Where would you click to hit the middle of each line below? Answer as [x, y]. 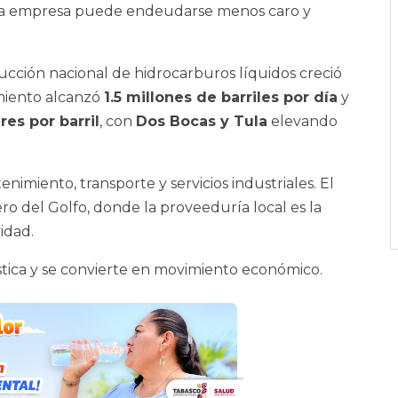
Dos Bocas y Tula [202, 122]
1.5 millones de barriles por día [221, 98]
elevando [302, 122]
